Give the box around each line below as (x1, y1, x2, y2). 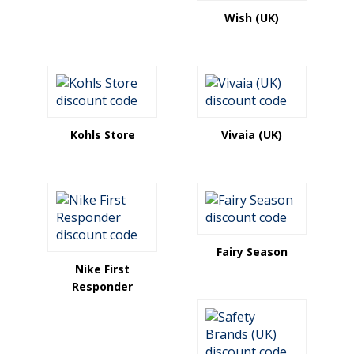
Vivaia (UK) (221, 127, 282, 142)
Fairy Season (216, 244, 288, 259)
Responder (72, 279, 133, 294)
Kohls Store (70, 127, 135, 142)
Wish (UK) (224, 10, 279, 25)
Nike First (75, 262, 130, 277)
